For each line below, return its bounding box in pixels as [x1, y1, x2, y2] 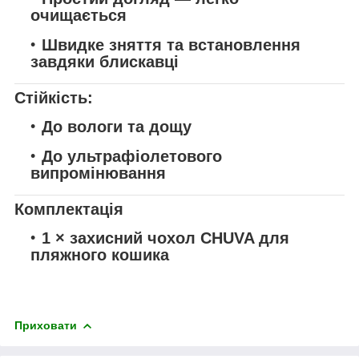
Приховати [14, 318, 77, 332]
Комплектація [14, 200, 123, 218]
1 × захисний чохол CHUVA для [42, 229, 289, 248]
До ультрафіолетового [42, 147, 222, 165]
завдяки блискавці [30, 52, 179, 71]
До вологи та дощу [42, 118, 192, 136]
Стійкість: [14, 88, 93, 107]
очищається [30, 6, 127, 25]
